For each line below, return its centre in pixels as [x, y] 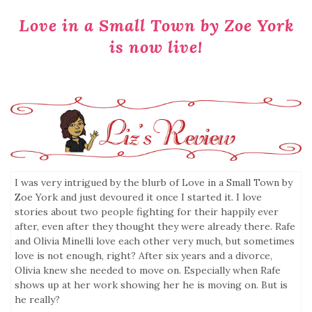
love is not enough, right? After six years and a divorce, [143, 255]
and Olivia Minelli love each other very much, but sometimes [155, 241]
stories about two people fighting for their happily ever [147, 211]
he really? [37, 299]
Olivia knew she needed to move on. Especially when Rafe [148, 270]
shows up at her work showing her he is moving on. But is [151, 284]
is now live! [156, 47]
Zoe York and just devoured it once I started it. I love [138, 197]
